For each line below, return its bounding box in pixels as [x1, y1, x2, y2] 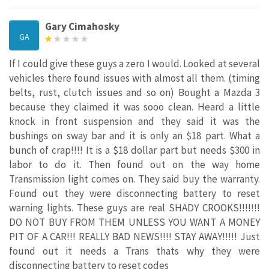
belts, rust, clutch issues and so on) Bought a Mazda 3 [9, 86, 260, 100]
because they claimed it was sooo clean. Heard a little [9, 100, 260, 114]
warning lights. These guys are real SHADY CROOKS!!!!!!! [9, 201, 260, 215]
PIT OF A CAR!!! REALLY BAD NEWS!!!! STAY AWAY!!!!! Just [9, 230, 260, 244]
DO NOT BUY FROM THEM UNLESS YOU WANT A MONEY [9, 216, 260, 229]
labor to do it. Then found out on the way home [9, 158, 260, 172]
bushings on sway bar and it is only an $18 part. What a [9, 129, 260, 143]
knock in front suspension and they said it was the [9, 115, 260, 128]
